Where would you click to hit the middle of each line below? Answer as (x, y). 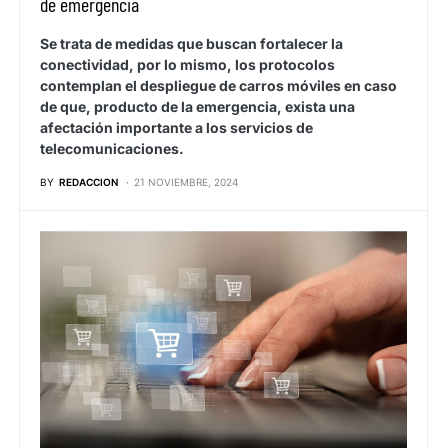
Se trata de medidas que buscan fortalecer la (191, 44)
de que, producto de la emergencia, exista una (197, 107)
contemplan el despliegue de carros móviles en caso (218, 86)
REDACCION (88, 182)
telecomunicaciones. (112, 149)
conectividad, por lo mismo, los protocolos (187, 65)
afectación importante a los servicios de (176, 128)
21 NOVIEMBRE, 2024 (186, 182)
